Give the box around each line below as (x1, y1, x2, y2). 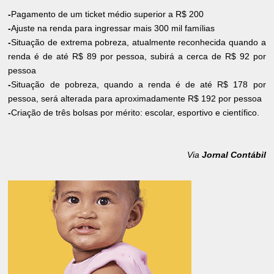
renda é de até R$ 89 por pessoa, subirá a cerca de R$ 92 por (8, 51, 266, 62)
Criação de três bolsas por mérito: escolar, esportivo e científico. (11, 108, 260, 118)
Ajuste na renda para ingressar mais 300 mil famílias (11, 23, 215, 34)
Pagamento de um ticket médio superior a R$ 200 (11, 9, 204, 20)
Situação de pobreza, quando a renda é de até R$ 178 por (11, 80, 266, 90)
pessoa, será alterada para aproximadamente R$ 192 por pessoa (8, 94, 262, 104)
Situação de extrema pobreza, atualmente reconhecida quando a (11, 37, 266, 48)
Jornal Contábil (201, 150, 266, 160)
